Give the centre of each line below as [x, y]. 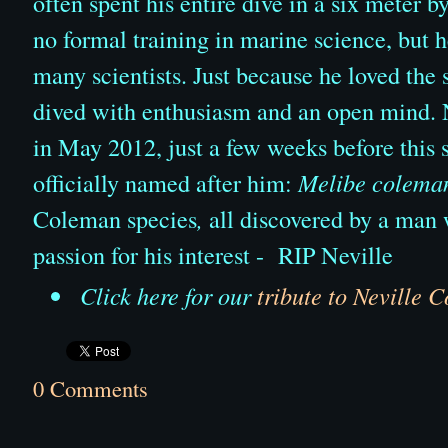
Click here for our [168, 295]
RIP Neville [332, 254]
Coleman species [115, 218]
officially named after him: [165, 182]
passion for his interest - [152, 254]
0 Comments [90, 388]
